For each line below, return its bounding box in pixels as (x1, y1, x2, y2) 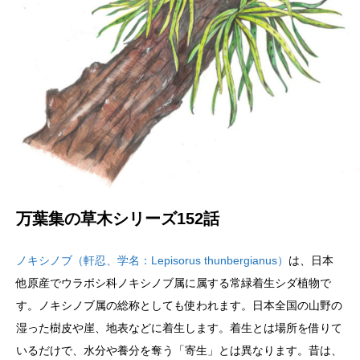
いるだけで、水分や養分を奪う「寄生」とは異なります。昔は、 (16, 344, 342, 358)
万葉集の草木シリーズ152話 (16, 210, 219, 227)
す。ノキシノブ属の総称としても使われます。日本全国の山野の (16, 299, 342, 313)
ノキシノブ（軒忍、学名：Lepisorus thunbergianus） (16, 254, 288, 268)
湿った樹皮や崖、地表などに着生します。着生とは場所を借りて (16, 321, 342, 335)
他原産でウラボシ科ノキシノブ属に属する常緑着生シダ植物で (16, 276, 331, 290)
